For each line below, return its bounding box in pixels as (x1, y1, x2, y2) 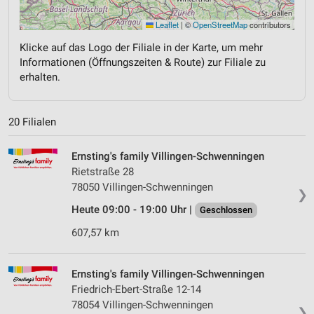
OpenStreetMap (193, 18, 247, 30)
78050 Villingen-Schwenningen (71, 181, 213, 194)
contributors (247, 18, 291, 30)
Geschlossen (200, 205, 252, 216)
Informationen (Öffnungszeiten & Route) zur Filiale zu (20, 55, 266, 69)
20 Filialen (8, 116, 56, 129)
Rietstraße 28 (71, 165, 134, 179)
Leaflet (153, 18, 179, 30)
